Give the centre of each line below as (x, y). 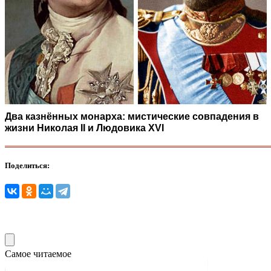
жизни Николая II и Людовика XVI (84, 128)
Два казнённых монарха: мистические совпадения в (132, 116)
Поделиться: (27, 165)
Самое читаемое (38, 254)
